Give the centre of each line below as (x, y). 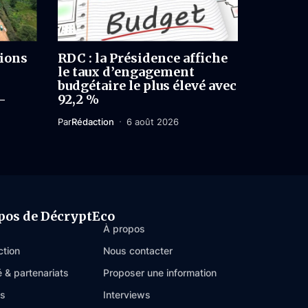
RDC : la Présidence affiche (142, 58)
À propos (124, 228)
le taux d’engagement (126, 71)
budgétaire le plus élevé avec (147, 85)
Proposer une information (160, 272)
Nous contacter (138, 250)
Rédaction (92, 121)
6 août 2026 (153, 121)
